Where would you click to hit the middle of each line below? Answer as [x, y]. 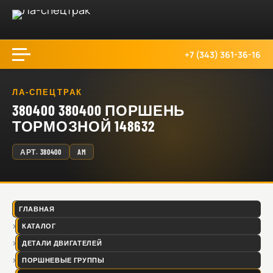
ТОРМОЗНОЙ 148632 [84, 126]
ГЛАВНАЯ [37, 209]
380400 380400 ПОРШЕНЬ [99, 110]
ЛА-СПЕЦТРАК [47, 92]
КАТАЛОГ [39, 226]
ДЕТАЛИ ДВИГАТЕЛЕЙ [62, 243]
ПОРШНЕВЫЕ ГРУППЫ [63, 260]
